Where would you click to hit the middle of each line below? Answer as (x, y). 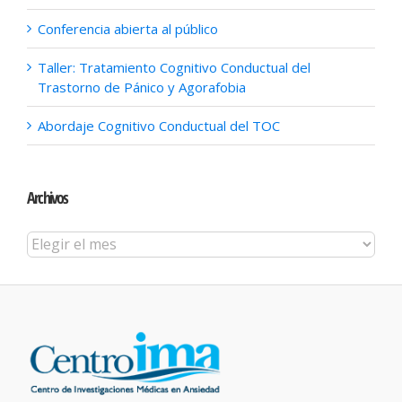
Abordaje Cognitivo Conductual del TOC (159, 126)
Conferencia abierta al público (128, 29)
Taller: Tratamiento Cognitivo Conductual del (174, 68)
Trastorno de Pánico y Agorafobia (142, 87)
